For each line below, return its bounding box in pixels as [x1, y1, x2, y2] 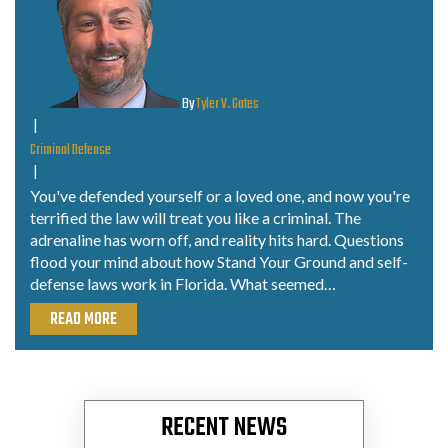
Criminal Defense [30, 138, 111, 162]
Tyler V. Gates [196, 92, 259, 116]
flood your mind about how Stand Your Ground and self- [30, 251, 408, 271]
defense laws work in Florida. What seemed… [30, 273, 336, 293]
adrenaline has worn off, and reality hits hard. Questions [30, 229, 404, 249]
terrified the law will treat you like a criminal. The [30, 207, 361, 227]
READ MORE [50, 306, 117, 333]
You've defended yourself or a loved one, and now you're [30, 185, 410, 205]
